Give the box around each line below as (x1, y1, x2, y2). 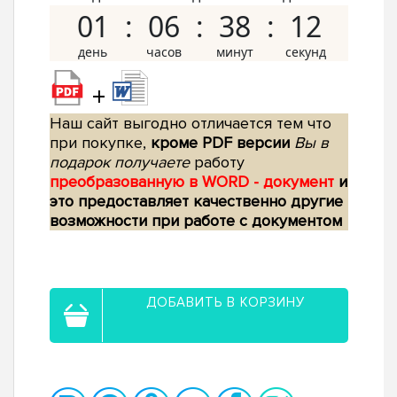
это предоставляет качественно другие (50, 191, 343, 212)
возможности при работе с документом (50, 211, 342, 231)
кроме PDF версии (151, 133, 290, 153)
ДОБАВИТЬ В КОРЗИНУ (146, 294, 305, 311)
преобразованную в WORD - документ (50, 172, 339, 192)
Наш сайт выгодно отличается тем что (50, 113, 331, 134)
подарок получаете (50, 152, 190, 173)
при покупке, (50, 133, 151, 153)
